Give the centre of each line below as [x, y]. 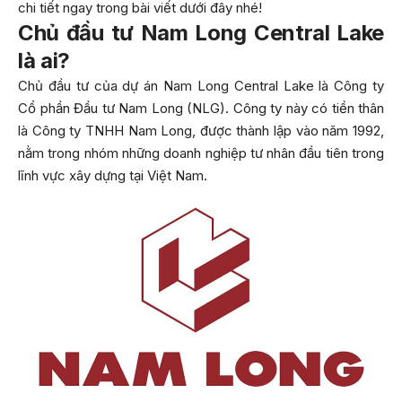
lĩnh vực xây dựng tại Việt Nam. [114, 175]
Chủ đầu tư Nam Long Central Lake [201, 33]
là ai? [44, 61]
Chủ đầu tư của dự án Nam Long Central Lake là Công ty [201, 86]
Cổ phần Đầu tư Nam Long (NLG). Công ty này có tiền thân [201, 108]
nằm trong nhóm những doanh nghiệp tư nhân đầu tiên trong [201, 153]
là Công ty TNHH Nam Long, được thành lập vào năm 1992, [201, 131]
